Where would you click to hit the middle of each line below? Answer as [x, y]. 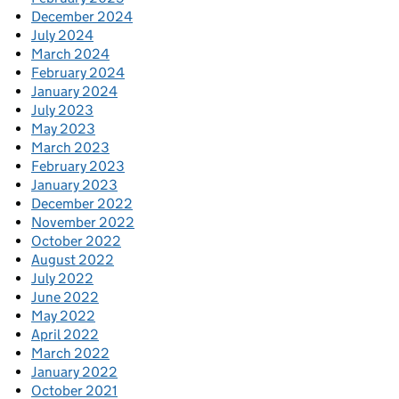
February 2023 [78, 166]
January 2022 [74, 372]
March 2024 [70, 54]
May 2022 [63, 316]
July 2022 [62, 278]
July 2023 [62, 110]
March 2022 [70, 353]
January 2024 [74, 91]
